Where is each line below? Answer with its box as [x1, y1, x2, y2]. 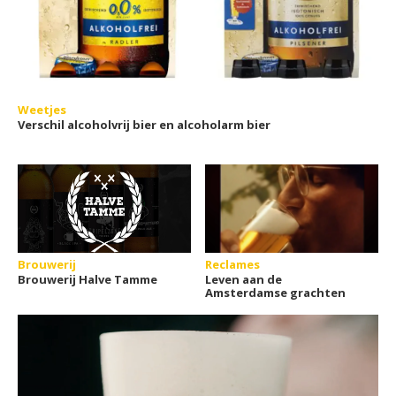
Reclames [205, 256, 261, 272]
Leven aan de [205, 271, 283, 287]
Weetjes [18, 102, 66, 118]
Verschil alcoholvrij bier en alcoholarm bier [18, 117, 270, 133]
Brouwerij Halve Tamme [18, 271, 157, 287]
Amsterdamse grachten [205, 285, 346, 301]
